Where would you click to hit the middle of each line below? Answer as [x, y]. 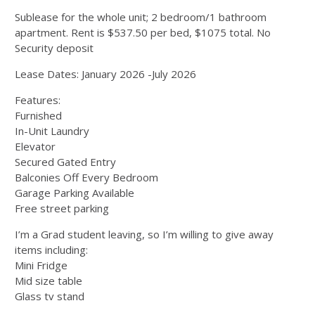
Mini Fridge [41, 265]
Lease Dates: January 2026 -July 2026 [105, 74]
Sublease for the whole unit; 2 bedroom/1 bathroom [141, 17]
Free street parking [62, 208]
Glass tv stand [50, 296]
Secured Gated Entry [65, 162]
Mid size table [49, 281]
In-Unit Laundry [52, 131]
